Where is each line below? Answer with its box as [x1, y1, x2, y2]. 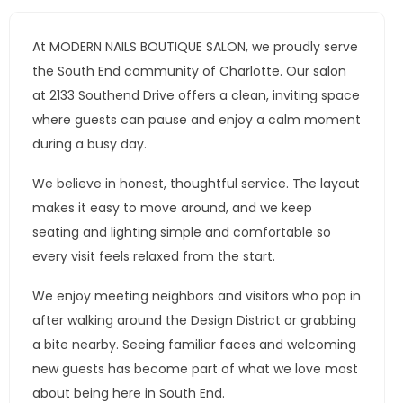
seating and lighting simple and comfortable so [32, 223, 331, 241]
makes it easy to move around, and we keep [32, 199, 312, 217]
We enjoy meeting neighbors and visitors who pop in [32, 287, 361, 305]
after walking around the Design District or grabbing [32, 311, 356, 329]
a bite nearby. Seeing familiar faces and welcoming [32, 336, 356, 354]
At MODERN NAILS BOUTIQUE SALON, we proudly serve [32, 38, 358, 56]
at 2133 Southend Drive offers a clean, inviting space [32, 86, 360, 104]
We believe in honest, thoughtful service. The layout [32, 175, 360, 193]
